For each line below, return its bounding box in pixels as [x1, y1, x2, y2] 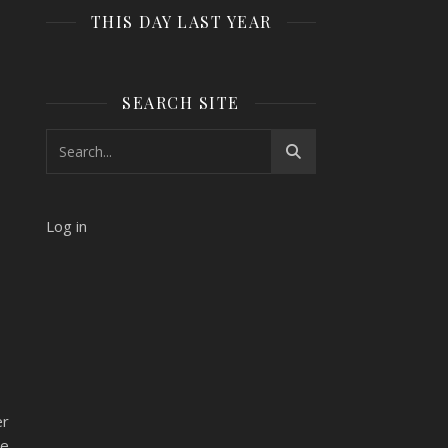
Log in [46, 216, 87, 236]
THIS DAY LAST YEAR [90, 11, 272, 32]
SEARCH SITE [122, 92, 240, 113]
